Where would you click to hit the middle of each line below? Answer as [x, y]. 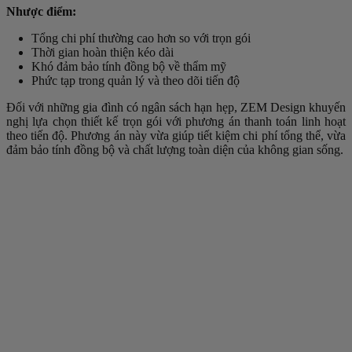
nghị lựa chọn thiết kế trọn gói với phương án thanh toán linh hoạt [176, 121]
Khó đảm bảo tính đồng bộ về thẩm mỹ [129, 66]
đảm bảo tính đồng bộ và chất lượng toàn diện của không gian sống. [175, 149]
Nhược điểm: [41, 11]
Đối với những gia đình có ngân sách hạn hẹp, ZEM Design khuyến [176, 107]
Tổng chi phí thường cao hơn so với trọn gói [141, 38]
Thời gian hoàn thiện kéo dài [103, 52]
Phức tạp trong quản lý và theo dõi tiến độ [136, 80]
